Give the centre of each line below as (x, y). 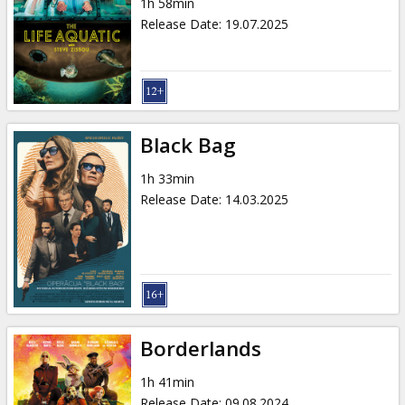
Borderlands (200, 348)
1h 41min (167, 381)
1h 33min (167, 178)
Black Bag (188, 145)
